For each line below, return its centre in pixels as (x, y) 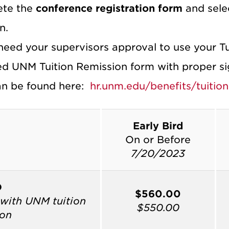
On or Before (158, 140)
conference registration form (109, 9)
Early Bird (158, 126)
